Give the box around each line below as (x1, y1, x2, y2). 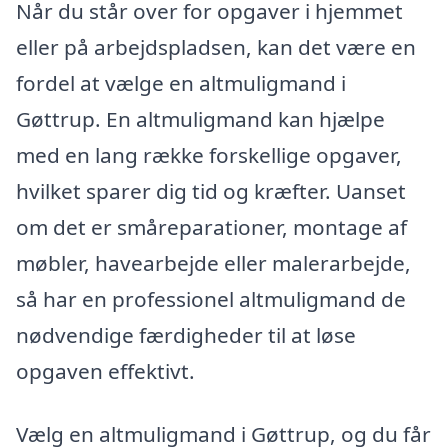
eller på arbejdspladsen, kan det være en (16, 32, 416, 61)
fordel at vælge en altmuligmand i (16, 68, 346, 97)
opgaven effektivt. (16, 356, 195, 385)
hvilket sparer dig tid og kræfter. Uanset (16, 176, 406, 205)
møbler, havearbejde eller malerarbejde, (16, 248, 411, 277)
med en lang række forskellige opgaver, (16, 140, 402, 169)
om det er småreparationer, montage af (16, 212, 407, 241)
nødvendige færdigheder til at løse (16, 320, 356, 349)
